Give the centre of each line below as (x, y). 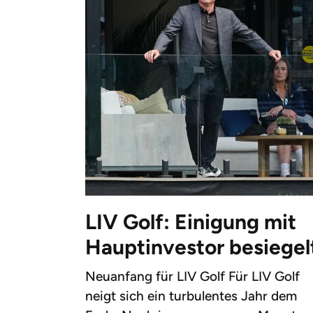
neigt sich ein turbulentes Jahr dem (191, 296)
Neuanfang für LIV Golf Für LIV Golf (192, 276)
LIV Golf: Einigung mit (191, 221)
